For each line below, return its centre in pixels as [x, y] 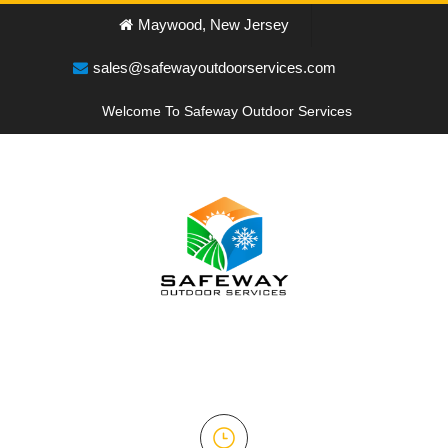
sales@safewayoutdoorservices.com [214, 67]
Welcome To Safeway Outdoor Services [226, 111]
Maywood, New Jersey [213, 24]
